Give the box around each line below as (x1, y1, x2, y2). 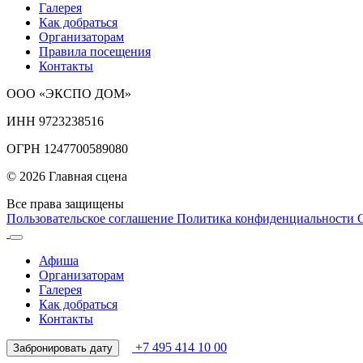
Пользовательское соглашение (6, 211, 177, 225)
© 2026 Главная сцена (6, 169, 127, 183)
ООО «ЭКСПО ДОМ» (6, 86, 131, 100)
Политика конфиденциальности (177, 211, 357, 225)
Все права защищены (6, 196, 124, 211)
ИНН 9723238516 (6, 113, 104, 128)
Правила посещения (39, 44, 151, 58)
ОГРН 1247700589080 (6, 141, 128, 156)
